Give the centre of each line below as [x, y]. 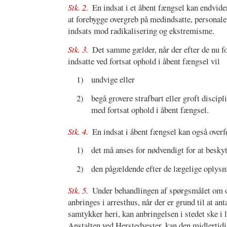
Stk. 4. [79, 131]
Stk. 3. [79, 49]
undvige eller [113, 80]
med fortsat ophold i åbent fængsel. [150, 109]
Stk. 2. [79, 8]
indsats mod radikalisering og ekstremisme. [141, 31]
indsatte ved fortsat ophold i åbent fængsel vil [144, 61]
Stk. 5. [79, 190]
